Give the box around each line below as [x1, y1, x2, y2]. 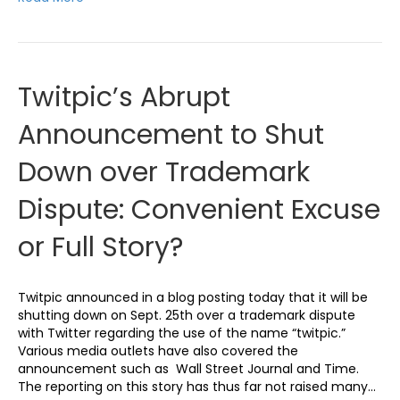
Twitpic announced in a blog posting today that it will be [18, 287, 368, 306]
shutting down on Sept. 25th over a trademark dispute [18, 305, 355, 324]
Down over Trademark [18, 153, 310, 191]
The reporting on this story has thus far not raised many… [18, 377, 376, 396]
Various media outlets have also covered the [18, 341, 298, 360]
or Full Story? [18, 228, 183, 266]
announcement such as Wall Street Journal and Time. [18, 359, 359, 378]
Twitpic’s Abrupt [18, 78, 230, 116]
